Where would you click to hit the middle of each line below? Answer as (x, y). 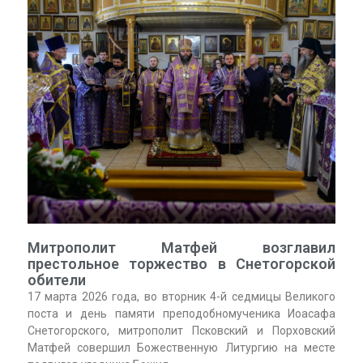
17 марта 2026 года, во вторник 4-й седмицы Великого (181, 296)
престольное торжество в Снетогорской (181, 263)
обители (56, 280)
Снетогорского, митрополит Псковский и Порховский (181, 330)
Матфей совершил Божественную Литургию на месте (181, 347)
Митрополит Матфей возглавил (181, 247)
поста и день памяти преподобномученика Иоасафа (181, 313)
